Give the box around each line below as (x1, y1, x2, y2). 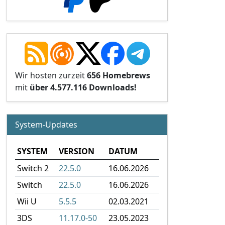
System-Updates (15, 119, 77, 130)
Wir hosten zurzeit (15, 70, 87, 81)
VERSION (59, 146, 94, 157)
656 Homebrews (87, 70, 150, 81)
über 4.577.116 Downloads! (30, 82, 137, 93)
